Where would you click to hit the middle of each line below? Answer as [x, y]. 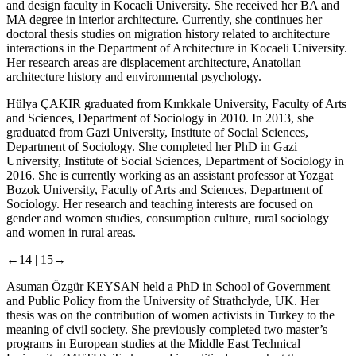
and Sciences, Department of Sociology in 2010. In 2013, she [160, 118]
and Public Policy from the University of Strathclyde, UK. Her [163, 300]
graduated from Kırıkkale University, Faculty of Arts [214, 103]
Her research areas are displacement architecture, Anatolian [154, 62]
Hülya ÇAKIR [44, 103]
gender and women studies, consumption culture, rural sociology [168, 218]
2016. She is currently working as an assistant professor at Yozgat [170, 175]
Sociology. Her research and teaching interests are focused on [160, 203]
